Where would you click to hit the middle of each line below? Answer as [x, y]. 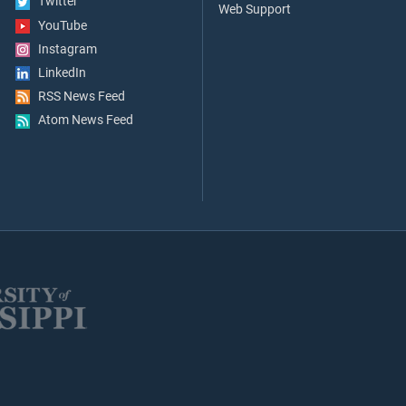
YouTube [58, 25]
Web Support [255, 10]
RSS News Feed [77, 97]
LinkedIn [58, 73]
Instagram [63, 49]
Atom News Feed [82, 121]
